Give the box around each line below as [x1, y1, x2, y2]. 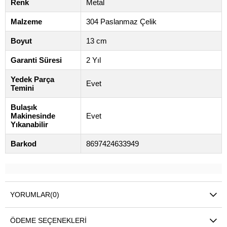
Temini [11, 84, 34, 93]
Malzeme [11, 17, 42, 26]
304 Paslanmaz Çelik [86, 17, 157, 26]
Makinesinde [11, 111, 55, 121]
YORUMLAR [10, 191, 50, 199]
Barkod [11, 139, 36, 148]
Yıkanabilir [11, 120, 48, 129]
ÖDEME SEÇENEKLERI [10, 216, 87, 225]
